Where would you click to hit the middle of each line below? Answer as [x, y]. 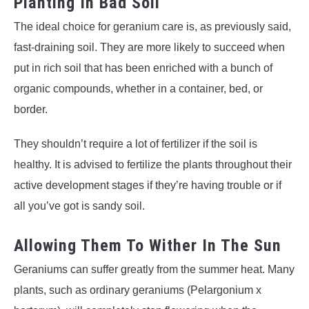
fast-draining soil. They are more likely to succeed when [149, 48]
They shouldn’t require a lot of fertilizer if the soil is [136, 144]
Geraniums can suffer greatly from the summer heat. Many [154, 270]
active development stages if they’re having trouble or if [148, 186]
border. [32, 110]
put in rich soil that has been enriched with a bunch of [143, 68]
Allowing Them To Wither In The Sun [148, 246]
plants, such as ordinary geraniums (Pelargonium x [138, 290]
